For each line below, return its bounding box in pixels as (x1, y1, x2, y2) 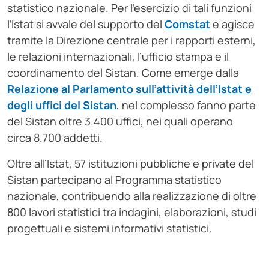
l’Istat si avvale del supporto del (7, 17, 165, 32)
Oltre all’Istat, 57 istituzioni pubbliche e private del (7, 156, 254, 171)
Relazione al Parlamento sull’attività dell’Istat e (7, 82, 252, 97)
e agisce (210, 17, 255, 32)
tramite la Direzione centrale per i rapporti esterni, (7, 33, 256, 48)
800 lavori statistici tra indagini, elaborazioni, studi (7, 205, 256, 220)
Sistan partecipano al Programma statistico (7, 172, 222, 187)
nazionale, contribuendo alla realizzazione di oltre (7, 189, 256, 204)
